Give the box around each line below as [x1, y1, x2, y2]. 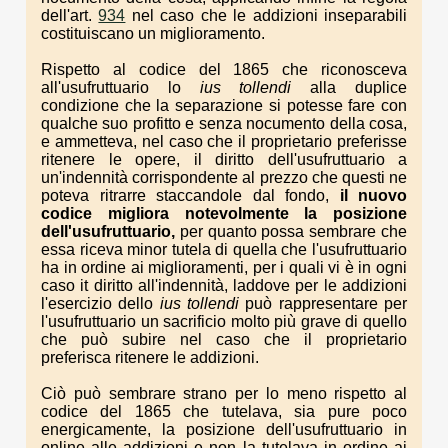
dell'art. [41, 7, 99, 25]
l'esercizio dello [41, 295, 160, 313]
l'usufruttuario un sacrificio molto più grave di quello [41, 313, 407, 331]
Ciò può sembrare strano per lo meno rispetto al [41, 385, 407, 403]
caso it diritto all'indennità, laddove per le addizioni [41, 277, 407, 295]
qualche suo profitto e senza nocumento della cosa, [41, 115, 407, 133]
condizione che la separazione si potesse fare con [41, 97, 407, 115]
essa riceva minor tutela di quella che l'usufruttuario [41, 241, 407, 259]
